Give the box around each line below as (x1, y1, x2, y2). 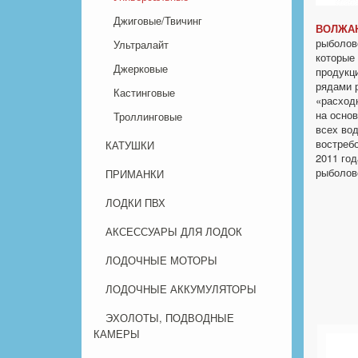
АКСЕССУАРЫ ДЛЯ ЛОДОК (105, 224, 242, 240)
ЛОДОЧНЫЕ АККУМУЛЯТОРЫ (105, 281, 257, 297)
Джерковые (113, 61, 168, 77)
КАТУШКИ (105, 137, 154, 153)
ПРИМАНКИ (105, 166, 164, 182)
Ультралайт (113, 37, 169, 53)
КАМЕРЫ (93, 326, 140, 342)
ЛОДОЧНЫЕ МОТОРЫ (105, 253, 217, 268)
